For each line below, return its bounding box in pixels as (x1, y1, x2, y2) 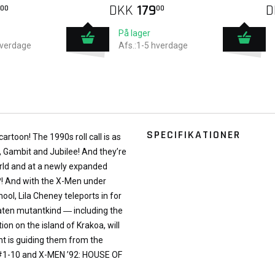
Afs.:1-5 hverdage (118, 41, 188, 50)
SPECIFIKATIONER (147, 128, 241, 142)
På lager (118, 28, 151, 38)
